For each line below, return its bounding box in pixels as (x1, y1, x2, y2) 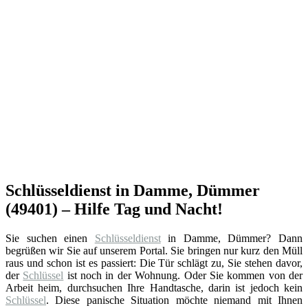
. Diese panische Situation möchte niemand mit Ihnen (46, 294, 302, 306)
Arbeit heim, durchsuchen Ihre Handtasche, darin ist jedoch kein (5, 281, 302, 294)
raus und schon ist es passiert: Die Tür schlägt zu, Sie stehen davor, (5, 256, 302, 269)
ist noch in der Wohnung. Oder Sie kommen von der (63, 269, 303, 281)
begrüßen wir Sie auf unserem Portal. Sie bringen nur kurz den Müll (5, 244, 302, 256)
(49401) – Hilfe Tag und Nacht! (5, 199, 223, 218)
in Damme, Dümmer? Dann (160, 232, 303, 244)
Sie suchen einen (5, 232, 95, 244)
